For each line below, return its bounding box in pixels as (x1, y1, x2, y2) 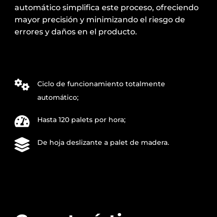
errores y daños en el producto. (15, 27, 137, 36)
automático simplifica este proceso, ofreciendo (15, 2, 199, 12)
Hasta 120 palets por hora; (37, 115, 125, 124)
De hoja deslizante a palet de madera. (37, 138, 169, 147)
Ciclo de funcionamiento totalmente (37, 79, 165, 88)
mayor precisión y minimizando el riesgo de (15, 15, 185, 24)
